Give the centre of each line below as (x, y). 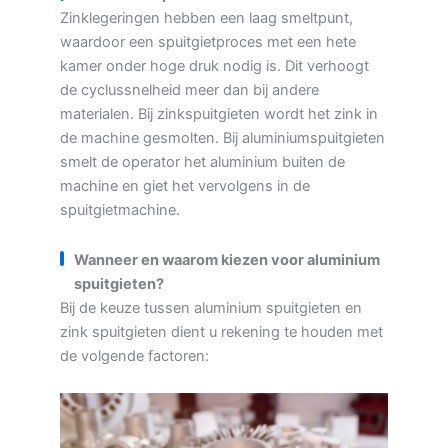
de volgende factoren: (134, 355)
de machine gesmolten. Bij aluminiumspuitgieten (222, 138)
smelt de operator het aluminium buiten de (202, 162)
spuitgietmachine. (120, 210)
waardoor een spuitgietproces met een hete (208, 42)
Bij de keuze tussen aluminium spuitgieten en (211, 307)
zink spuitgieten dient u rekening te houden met (221, 331)
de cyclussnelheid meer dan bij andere (189, 90)
